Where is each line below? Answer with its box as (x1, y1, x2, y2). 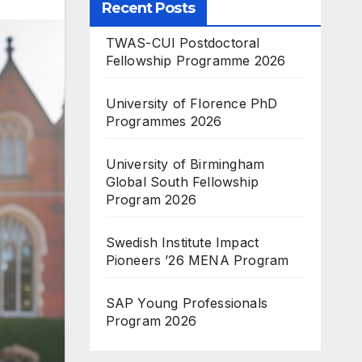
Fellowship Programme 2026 (105, 53, 286, 69)
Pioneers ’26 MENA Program (105, 252, 289, 268)
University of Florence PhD (105, 95, 278, 112)
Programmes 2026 (105, 113, 222, 129)
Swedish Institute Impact (105, 234, 259, 250)
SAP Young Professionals (105, 295, 268, 311)
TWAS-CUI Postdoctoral (105, 35, 260, 51)
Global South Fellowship (105, 174, 259, 190)
